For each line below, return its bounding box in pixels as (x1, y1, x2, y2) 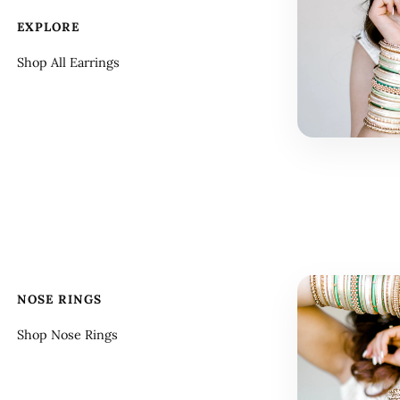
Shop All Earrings (17, 54, 120, 71)
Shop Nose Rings (17, 326, 118, 343)
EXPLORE (17, 19, 79, 36)
